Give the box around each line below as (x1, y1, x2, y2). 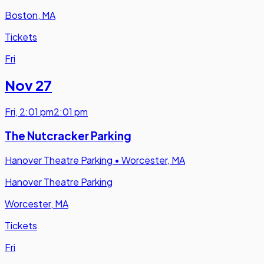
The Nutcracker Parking (5, 129, 131, 143)
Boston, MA (5, 8, 55, 21)
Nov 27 (5, 76, 52, 94)
